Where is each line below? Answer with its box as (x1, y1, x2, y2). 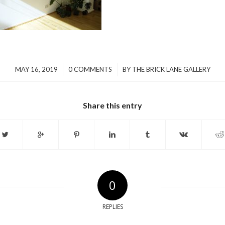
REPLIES (102, 202, 123, 211)
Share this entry (83, 100, 142, 110)
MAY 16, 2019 (15, 65, 58, 74)
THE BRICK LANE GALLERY (132, 65, 210, 74)
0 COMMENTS (68, 65, 112, 74)
